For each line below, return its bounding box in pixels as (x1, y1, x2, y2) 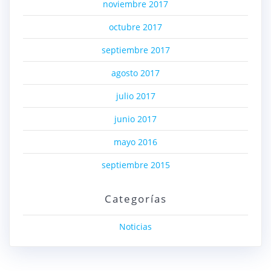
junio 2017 (114, 113, 157, 125)
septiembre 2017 (101, 44, 170, 56)
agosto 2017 (111, 67, 160, 79)
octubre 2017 (109, 21, 162, 33)
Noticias (119, 221, 152, 233)
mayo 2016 (114, 136, 157, 148)
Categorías (104, 192, 167, 206)
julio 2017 (116, 90, 155, 102)
